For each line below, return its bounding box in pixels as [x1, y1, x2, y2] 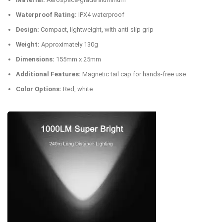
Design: [16, 26, 39, 34]
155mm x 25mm [55, 55, 101, 63]
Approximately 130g [40, 41, 98, 49]
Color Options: [16, 85, 61, 93]
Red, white [61, 85, 93, 93]
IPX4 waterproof [77, 11, 124, 19]
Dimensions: [16, 55, 55, 63]
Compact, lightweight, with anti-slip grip [39, 26, 154, 34]
